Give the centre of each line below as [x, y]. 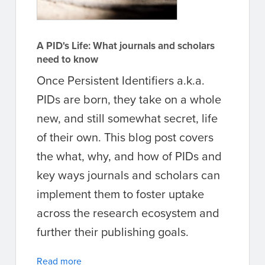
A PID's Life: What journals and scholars [126, 45]
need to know [67, 59]
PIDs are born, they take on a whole [129, 99]
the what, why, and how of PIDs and [129, 156]
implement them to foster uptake [120, 193]
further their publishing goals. [113, 231]
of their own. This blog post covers [125, 137]
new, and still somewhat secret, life [127, 118]
